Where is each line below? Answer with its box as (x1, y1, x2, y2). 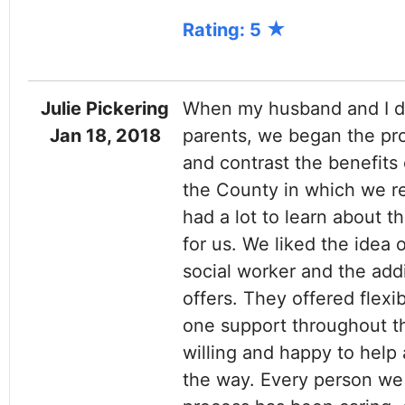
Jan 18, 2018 (49, 125, 161, 146)
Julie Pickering (41, 98, 170, 119)
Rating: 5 (182, 19, 266, 41)
